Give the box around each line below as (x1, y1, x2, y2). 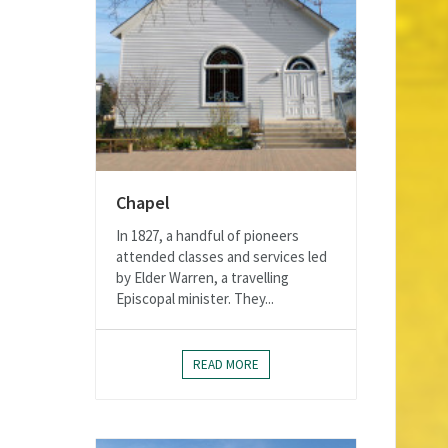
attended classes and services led (116, 247, 327, 267)
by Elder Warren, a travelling (116, 268, 289, 288)
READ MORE (193, 356, 259, 374)
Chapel (116, 191, 170, 215)
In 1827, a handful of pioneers (116, 226, 299, 246)
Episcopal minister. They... (116, 289, 274, 309)
